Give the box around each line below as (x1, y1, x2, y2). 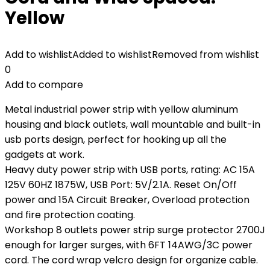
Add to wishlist (5, 48, 72, 61)
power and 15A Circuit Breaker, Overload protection (5, 193, 250, 207)
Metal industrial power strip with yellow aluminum (5, 102, 238, 116)
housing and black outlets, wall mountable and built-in (5, 118, 260, 131)
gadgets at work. (5, 148, 84, 162)
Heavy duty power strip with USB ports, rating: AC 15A (5, 163, 255, 177)
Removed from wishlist (152, 48, 259, 61)
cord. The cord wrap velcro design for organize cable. (5, 253, 258, 267)
